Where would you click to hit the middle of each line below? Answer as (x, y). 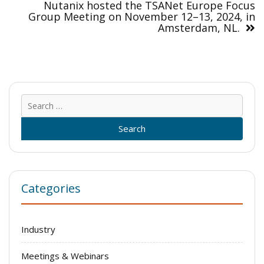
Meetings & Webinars (65, 255)
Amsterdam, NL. (199, 28)
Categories (51, 188)
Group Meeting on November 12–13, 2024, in (142, 17)
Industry (38, 229)
